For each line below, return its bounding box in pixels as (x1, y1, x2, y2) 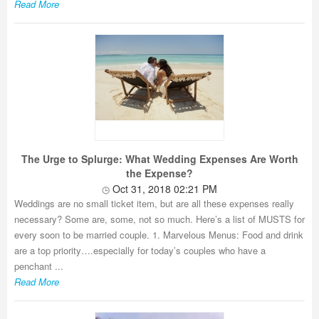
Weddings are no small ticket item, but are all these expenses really (14, 197, 294, 210)
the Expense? (126, 166, 193, 180)
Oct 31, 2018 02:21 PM (110, 182, 217, 196)
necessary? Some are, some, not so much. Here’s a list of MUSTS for (14, 212, 305, 226)
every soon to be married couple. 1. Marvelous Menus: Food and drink (14, 228, 303, 241)
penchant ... (14, 259, 63, 273)
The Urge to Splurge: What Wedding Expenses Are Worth (21, 152, 298, 166)
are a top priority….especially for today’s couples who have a (14, 244, 266, 257)
